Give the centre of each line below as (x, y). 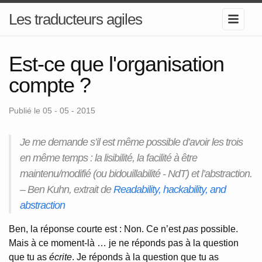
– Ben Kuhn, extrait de (67, 189)
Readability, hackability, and (170, 189)
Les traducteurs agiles (75, 19)
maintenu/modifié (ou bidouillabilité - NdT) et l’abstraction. (136, 174)
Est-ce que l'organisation (116, 64)
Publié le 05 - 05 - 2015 (52, 111)
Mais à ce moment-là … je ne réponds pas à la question (124, 243)
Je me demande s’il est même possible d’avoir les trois (131, 142)
